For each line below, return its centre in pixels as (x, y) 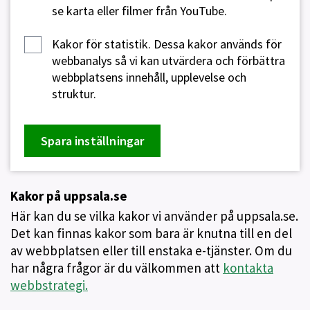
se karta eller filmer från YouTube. (139, 11)
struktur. (74, 94)
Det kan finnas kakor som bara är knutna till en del (151, 233)
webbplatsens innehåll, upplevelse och (149, 77)
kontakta (248, 268)
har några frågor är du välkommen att (117, 268)
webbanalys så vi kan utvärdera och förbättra (168, 61)
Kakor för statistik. (101, 44)
